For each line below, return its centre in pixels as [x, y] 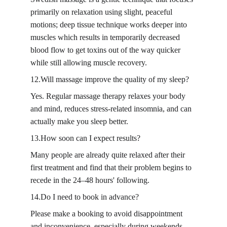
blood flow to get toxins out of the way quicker [106, 50]
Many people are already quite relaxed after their [109, 155]
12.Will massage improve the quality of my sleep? [110, 79]
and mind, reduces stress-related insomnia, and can [112, 109]
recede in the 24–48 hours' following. [90, 180]
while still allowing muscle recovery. [89, 63]
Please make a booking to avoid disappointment [107, 214]
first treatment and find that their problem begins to [112, 167]
